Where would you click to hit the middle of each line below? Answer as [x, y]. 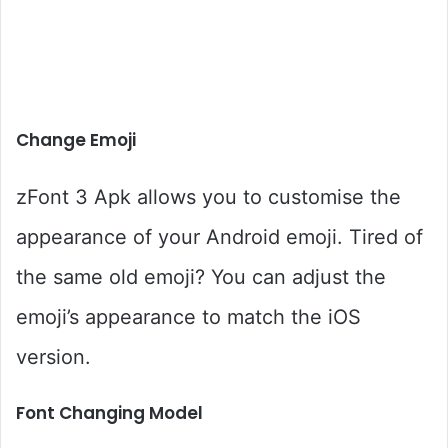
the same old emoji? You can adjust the [201, 276]
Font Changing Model [109, 412]
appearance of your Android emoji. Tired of [219, 236]
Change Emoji [76, 139]
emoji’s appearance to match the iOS [188, 316]
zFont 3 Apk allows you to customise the [208, 196]
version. [53, 356]
